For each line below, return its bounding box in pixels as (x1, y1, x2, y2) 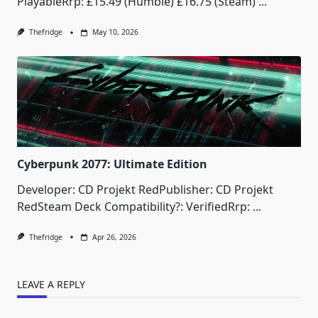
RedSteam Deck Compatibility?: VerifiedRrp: (17, 198, 250, 214)
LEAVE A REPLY (17, 277, 85, 291)
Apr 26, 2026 (92, 231, 136, 242)
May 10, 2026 (92, 27, 138, 38)
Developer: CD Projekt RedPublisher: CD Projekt (17, 181, 273, 197)
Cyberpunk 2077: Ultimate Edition (17, 155, 207, 172)
